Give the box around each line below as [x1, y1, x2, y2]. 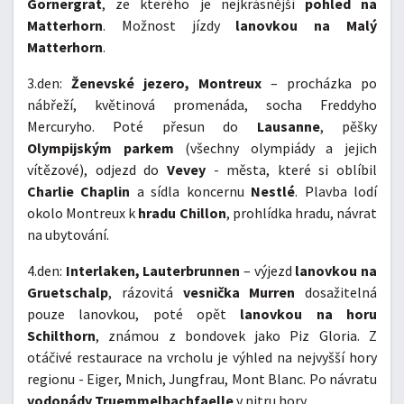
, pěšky [319, 117, 378, 136]
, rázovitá [108, 283, 183, 302]
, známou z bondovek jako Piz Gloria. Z [96, 326, 377, 345]
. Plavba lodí [295, 182, 378, 201]
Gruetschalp [27, 283, 108, 302]
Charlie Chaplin [27, 182, 131, 201]
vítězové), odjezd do [27, 161, 167, 179]
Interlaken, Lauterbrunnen [65, 262, 241, 280]
